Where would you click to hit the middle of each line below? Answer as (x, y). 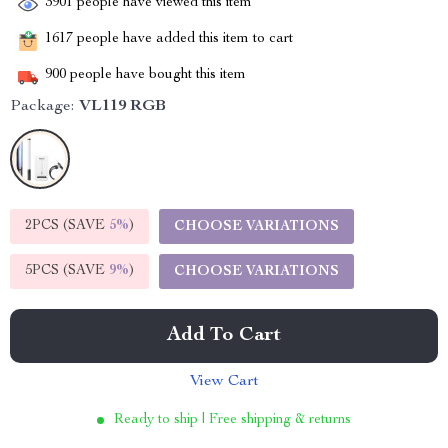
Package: (42, 107)
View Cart (224, 382)
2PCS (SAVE (67, 226)
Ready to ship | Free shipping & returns (232, 420)
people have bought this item (156, 75)
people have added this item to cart (183, 39)
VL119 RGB (122, 107)
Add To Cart (224, 336)
